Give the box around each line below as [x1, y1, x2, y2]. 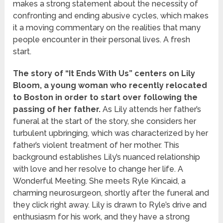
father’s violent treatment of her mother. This [13, 140, 180, 150]
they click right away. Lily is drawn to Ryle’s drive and [13, 200, 207, 210]
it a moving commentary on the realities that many [13, 23, 201, 33]
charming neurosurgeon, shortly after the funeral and [13, 188, 210, 198]
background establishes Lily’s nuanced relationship [13, 152, 201, 162]
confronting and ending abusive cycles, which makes [13, 11, 209, 21]
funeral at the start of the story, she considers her [13, 116, 197, 126]
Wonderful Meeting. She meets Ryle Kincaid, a [13, 176, 186, 186]
